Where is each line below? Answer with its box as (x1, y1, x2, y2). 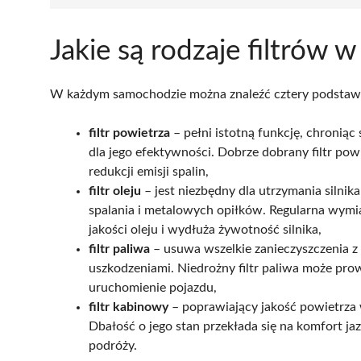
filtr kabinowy (89, 300, 168, 313)
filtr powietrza (89, 126, 170, 139)
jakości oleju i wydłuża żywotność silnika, (89, 222, 322, 236)
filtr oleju (89, 184, 141, 197)
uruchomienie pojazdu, (89, 280, 217, 294)
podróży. (89, 338, 137, 352)
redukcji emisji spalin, (89, 164, 209, 178)
